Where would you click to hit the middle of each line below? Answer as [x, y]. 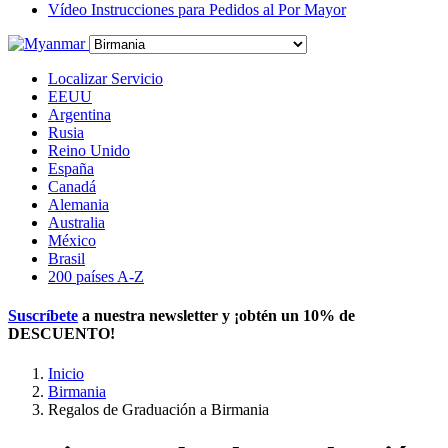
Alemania [78, 204]
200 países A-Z [96, 276]
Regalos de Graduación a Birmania [158, 409]
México [72, 240]
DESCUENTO [59, 334]
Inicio [66, 373]
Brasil [66, 258]
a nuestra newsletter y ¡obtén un [190, 316]
